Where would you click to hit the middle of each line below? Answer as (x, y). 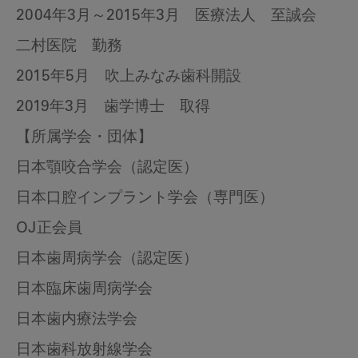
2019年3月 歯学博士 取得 (113, 108)
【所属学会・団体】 (84, 138)
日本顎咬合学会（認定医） (107, 169)
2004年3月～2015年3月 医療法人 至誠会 (174, 17)
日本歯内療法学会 (77, 320)
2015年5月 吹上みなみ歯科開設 (129, 78)
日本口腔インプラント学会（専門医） (145, 199)
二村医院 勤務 (69, 47)
